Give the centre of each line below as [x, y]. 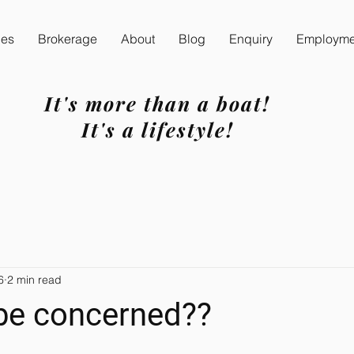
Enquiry [251, 39]
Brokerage [68, 39]
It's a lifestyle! [157, 129]
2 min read [34, 280]
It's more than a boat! [157, 103]
